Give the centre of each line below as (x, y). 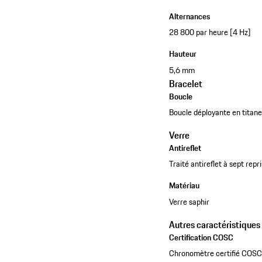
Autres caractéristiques (215, 224)
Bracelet (186, 83)
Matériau (185, 186)
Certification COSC (201, 237)
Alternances (190, 16)
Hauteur (183, 54)
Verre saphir (189, 201)
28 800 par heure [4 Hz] (210, 32)
